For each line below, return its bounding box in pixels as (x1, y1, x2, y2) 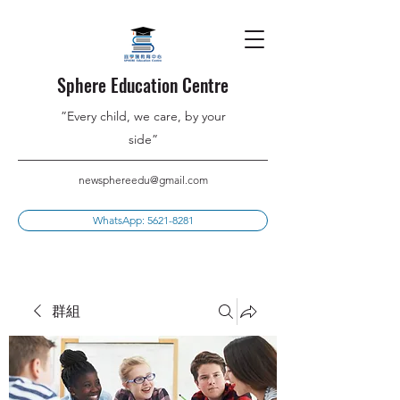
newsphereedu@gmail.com (78, 173, 208, 187)
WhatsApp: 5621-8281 (92, 213, 194, 227)
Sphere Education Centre (57, 71, 229, 98)
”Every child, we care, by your (60, 108, 226, 124)
